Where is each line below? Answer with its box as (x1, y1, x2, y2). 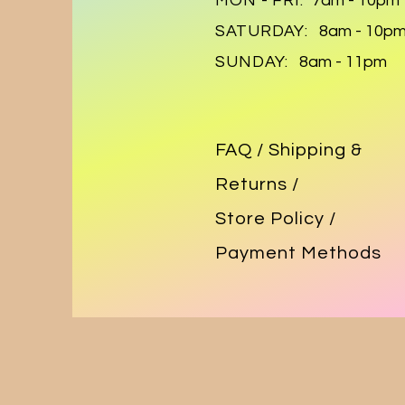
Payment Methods (215, 244, 381, 262)
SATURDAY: (215, 23, 309, 40)
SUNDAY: (215, 53, 289, 71)
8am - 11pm (288, 53, 388, 71)
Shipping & (268, 141, 363, 159)
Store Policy (215, 210, 329, 228)
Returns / (215, 175, 299, 193)
